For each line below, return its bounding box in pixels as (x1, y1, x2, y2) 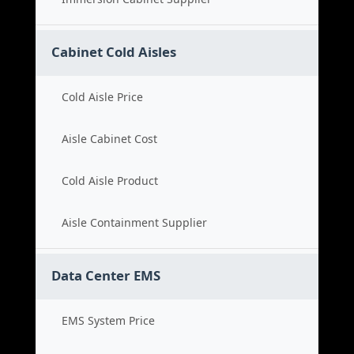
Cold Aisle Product (62, 173, 158, 188)
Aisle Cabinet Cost (62, 131, 157, 146)
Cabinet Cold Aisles (51, 43, 176, 61)
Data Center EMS (51, 266, 160, 284)
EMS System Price (62, 313, 155, 328)
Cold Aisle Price (62, 89, 143, 104)
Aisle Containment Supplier (62, 215, 207, 230)
